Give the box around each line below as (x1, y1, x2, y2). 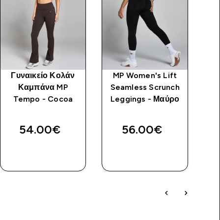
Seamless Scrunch (110, 82, 180, 91)
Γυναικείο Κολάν (11, 71, 75, 80)
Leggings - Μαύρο (110, 94, 180, 103)
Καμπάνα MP (18, 82, 68, 91)
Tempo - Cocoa (13, 94, 73, 103)
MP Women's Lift (113, 71, 177, 80)
